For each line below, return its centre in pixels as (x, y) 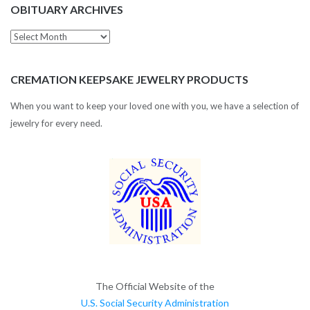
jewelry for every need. (56, 124)
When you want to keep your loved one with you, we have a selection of (155, 106)
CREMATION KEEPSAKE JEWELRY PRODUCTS (129, 80)
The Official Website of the (155, 286)
